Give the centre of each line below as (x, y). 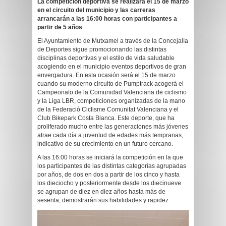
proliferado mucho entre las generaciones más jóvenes (113, 127)
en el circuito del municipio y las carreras (96, 10)
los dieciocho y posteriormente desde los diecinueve (109, 183)
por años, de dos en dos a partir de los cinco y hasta (108, 175)
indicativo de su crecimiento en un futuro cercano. (105, 144)
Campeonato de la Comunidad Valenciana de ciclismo (112, 92)
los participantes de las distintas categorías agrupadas (112, 166)
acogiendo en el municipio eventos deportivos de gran (112, 67)
